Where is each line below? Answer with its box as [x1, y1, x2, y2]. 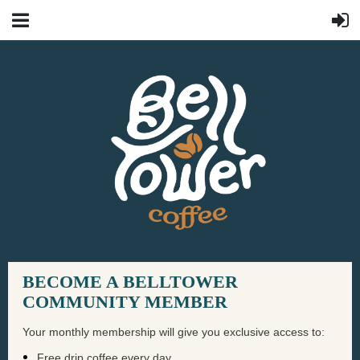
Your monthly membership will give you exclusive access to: [22, 325, 325, 339]
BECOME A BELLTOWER [22, 272, 238, 292]
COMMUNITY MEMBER [22, 292, 227, 313]
